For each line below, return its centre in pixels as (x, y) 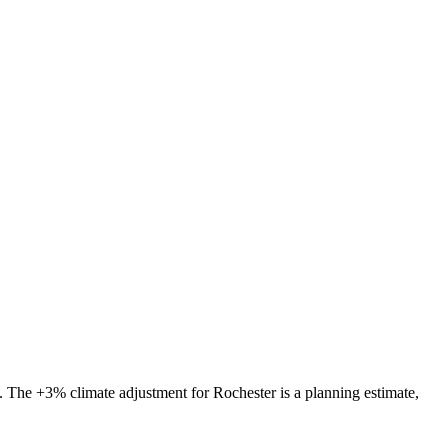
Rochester (244, 393)
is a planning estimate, (347, 393)
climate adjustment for (139, 393)
